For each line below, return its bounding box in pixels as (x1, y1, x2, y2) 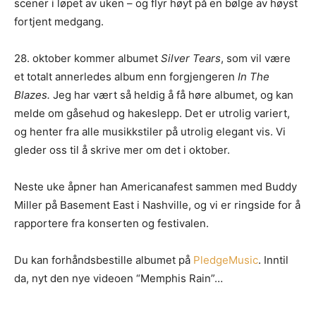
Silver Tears (161, 51, 221, 65)
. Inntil (258, 253, 288, 267)
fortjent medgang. (14, 15, 104, 28)
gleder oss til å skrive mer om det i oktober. (14, 143, 230, 157)
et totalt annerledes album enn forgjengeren (14, 70, 238, 83)
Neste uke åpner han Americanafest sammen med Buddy (14, 180, 297, 193)
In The (238, 70, 269, 83)
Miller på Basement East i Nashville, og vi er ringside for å (14, 198, 300, 212)
